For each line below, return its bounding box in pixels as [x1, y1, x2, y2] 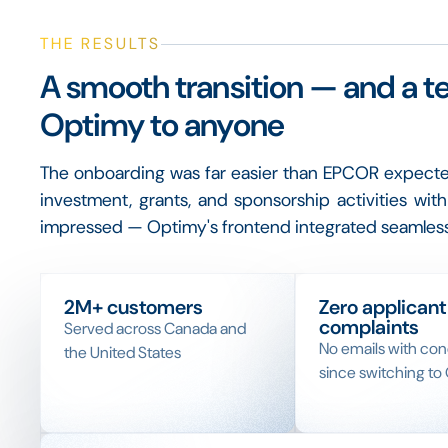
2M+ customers [64, 294, 203, 320]
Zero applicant [318, 294, 446, 320]
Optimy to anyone [40, 104, 284, 146]
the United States [64, 342, 181, 363]
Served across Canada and [64, 318, 246, 339]
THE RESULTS [40, 33, 161, 54]
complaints [318, 314, 419, 340]
